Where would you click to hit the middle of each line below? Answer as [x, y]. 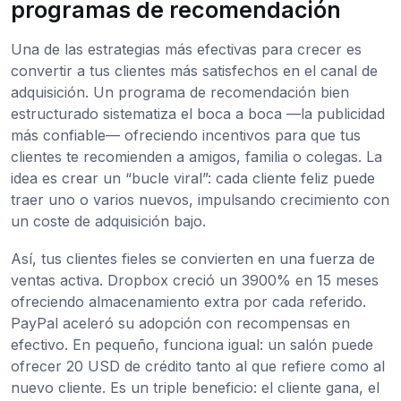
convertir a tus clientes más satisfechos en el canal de [194, 70]
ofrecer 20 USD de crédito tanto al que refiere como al [198, 366]
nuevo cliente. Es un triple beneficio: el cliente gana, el [195, 387]
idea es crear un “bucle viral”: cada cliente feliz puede [193, 178]
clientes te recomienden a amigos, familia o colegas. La [196, 156]
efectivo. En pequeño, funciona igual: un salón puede [192, 344]
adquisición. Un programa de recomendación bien [180, 92]
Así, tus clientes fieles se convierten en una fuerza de [193, 258]
